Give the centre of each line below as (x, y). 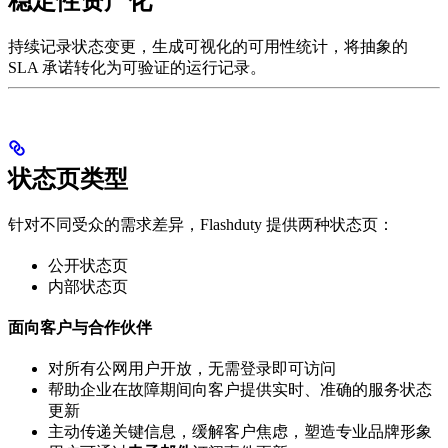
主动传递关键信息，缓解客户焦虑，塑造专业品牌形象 (240, 431)
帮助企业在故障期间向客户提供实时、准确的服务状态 (240, 389)
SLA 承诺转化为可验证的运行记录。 (137, 67)
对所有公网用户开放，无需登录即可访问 (192, 368)
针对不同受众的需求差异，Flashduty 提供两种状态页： (201, 224)
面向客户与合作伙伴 (80, 327)
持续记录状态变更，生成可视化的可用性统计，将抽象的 (208, 46)
